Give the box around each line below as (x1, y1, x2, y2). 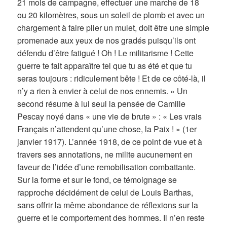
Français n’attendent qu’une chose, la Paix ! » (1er (17, 123, 197, 135)
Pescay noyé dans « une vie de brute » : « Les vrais (17, 110, 202, 123)
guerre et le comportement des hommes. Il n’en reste (17, 212, 205, 224)
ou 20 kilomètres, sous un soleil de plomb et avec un (17, 9, 205, 21)
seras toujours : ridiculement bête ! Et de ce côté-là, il (17, 72, 206, 85)
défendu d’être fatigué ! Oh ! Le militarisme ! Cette (17, 47, 194, 59)
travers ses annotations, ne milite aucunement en (17, 148, 193, 161)
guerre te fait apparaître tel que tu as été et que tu (17, 60, 193, 72)
